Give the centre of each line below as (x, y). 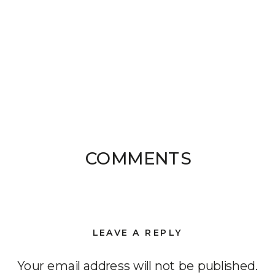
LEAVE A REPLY (137, 232)
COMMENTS (138, 158)
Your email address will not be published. (138, 265)
